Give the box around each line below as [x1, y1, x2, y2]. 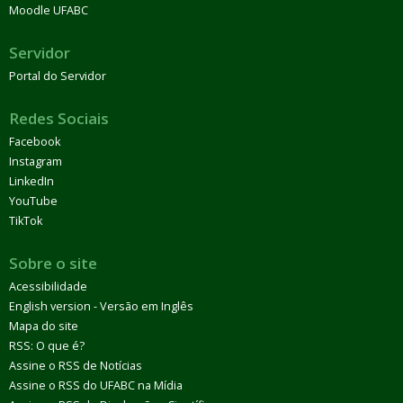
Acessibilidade [9, 278, 87, 294]
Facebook [9, 133, 60, 149]
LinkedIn [9, 173, 54, 189]
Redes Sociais [9, 107, 109, 129]
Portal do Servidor [9, 67, 106, 84]
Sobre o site [9, 252, 97, 273]
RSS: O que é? [9, 337, 85, 354]
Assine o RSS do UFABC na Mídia [9, 377, 183, 393]
